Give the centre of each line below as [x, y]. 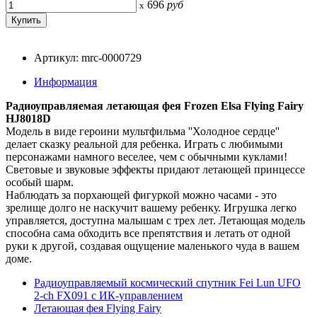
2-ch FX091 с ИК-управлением [108, 295]
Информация [65, 81]
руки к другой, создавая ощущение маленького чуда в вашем [152, 246]
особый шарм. [40, 182]
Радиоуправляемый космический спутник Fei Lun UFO [167, 282]
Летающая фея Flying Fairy [98, 308]
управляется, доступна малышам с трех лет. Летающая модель [155, 220]
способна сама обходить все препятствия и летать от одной [148, 233]
